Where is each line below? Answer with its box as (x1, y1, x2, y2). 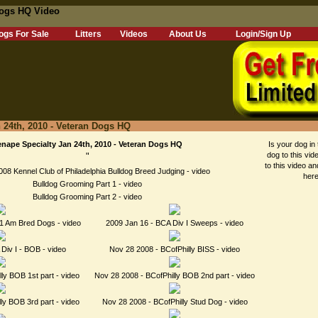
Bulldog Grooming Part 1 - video (33, 180, 142, 188)
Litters (75, 29, 102, 39)
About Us (168, 29, 207, 39)
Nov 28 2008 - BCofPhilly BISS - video (109, 245, 240, 253)
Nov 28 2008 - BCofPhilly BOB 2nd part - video (94, 271, 255, 280)
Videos (119, 29, 148, 39)
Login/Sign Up (236, 29, 291, 39)
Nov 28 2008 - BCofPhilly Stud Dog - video (102, 297, 248, 306)
